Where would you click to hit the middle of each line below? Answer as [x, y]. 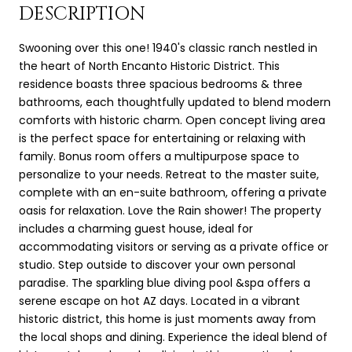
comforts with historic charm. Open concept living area [172, 120]
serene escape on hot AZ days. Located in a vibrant [159, 301]
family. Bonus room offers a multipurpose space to [159, 156]
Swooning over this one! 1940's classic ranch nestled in [168, 48]
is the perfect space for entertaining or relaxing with [162, 138]
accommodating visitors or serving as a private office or [174, 246]
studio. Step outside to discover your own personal [157, 264]
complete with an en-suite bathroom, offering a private [173, 192]
